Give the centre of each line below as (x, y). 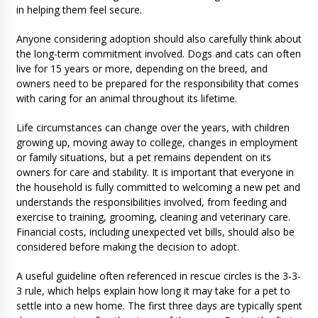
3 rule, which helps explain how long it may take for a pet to (153, 291)
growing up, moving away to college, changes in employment (157, 143)
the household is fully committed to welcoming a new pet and (158, 187)
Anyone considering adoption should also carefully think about (159, 39)
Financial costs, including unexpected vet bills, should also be (155, 232)
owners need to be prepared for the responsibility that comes (157, 84)
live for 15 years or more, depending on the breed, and (142, 69)
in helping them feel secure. (79, 10)
